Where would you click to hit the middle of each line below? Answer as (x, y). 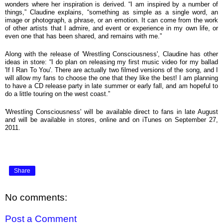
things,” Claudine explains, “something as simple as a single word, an (111, 12)
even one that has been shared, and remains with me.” (83, 36)
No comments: (36, 197)
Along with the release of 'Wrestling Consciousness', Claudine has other (111, 54)
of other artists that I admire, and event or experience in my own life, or (111, 28)
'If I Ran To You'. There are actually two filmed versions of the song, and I (111, 70)
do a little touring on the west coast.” (57, 94)
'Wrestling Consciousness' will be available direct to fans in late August (111, 111)
